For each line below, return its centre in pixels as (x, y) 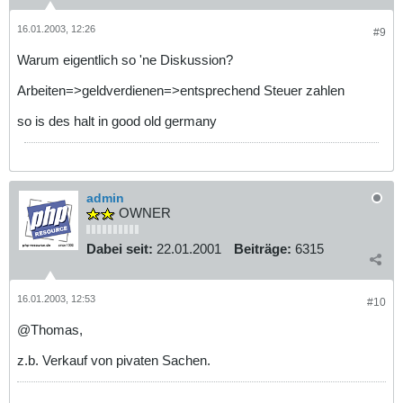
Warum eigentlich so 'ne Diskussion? (125, 59)
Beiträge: (263, 249)
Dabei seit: (120, 249)
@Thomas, (50, 329)
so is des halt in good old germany (119, 121)
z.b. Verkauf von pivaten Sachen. (114, 360)
